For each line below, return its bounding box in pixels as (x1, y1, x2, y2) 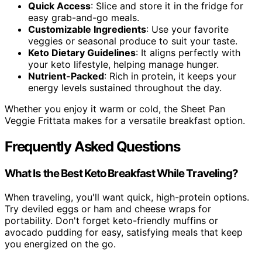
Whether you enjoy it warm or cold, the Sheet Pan (5, 102, 225, 115)
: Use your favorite (146, 23, 229, 35)
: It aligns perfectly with (136, 46, 240, 58)
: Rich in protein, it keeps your (104, 70, 236, 82)
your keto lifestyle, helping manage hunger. (28, 58, 219, 70)
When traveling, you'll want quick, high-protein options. (5, 191, 249, 203)
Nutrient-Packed (28, 70, 104, 82)
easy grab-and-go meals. (28, 11, 139, 23)
